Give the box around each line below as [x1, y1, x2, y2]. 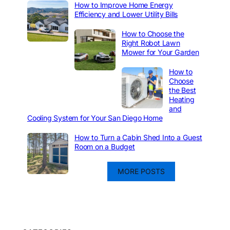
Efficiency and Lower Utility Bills [74, 10, 178, 19]
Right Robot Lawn [122, 39, 180, 48]
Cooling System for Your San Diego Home [27, 113, 163, 123]
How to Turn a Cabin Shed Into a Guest [74, 133, 202, 142]
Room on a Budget [74, 142, 135, 151]
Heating [169, 95, 195, 104]
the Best [169, 86, 196, 95]
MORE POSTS [118, 167, 165, 176]
